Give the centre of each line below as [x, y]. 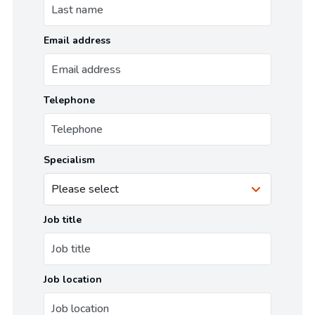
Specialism [69, 160]
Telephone [69, 100]
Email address [77, 40]
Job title [63, 220]
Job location [73, 279]
